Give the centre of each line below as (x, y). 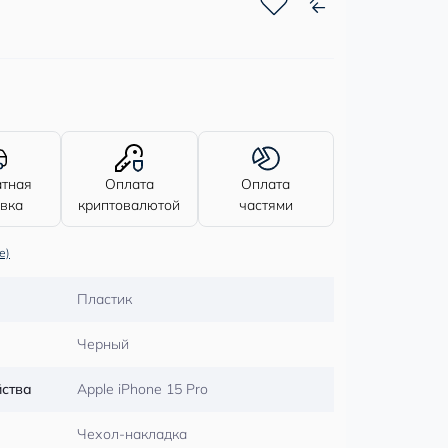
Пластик (104, 298)
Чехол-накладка (132, 433)
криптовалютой (129, 204)
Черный (103, 343)
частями (265, 204)
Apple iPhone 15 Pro (142, 388)
